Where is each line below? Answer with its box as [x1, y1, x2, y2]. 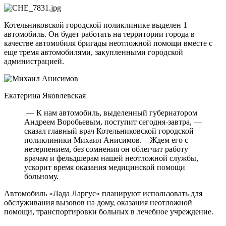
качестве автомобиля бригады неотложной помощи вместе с [4, 38, 212, 47]
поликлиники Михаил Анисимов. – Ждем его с [24, 135, 188, 144]
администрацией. [4, 56, 64, 66]
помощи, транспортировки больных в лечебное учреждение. [4, 207, 213, 216]
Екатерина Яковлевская [4, 91, 86, 100]
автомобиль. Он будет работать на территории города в [4, 29, 195, 38]
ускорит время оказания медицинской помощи [24, 162, 185, 172]
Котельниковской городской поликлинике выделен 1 [4, 20, 187, 29]
